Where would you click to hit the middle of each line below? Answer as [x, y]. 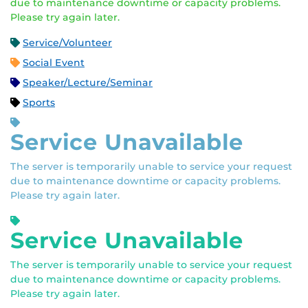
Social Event [54, 63]
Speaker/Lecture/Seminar [88, 83]
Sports [39, 103]
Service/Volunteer [67, 43]
